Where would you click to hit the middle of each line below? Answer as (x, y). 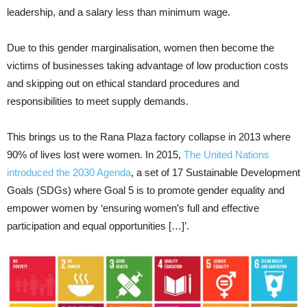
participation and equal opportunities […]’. (98, 226)
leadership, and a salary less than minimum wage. (119, 12)
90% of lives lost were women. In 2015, (95, 155)
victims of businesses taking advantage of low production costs (148, 66)
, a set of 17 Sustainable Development (216, 173)
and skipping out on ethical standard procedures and (123, 84)
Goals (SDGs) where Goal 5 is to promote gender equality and (146, 191)
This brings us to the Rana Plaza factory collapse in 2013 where (149, 137)
